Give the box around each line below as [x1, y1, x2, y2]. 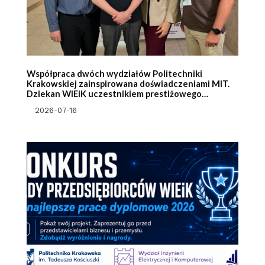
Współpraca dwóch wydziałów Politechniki [26, 69, 202, 79]
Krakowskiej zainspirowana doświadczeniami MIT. [26, 79, 230, 89]
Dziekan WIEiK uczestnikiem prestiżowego [26, 89, 202, 99]
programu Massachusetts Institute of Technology [26, 99, 231, 109]
